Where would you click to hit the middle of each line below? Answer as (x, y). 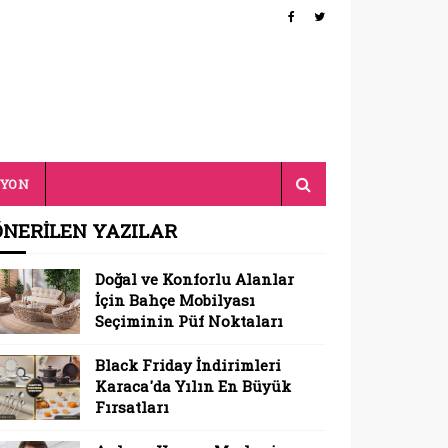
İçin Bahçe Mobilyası (174, 300)
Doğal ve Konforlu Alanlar (194, 279)
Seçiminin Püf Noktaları (188, 321)
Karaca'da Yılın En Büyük (192, 386)
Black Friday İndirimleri (187, 365)
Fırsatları (131, 407)
